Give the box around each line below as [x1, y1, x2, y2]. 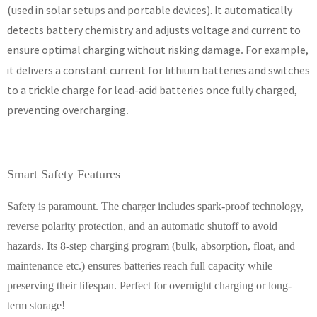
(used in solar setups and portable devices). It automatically [7, 2, 292, 17]
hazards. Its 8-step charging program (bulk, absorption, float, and [7, 239, 295, 252]
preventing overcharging [7, 102, 126, 117]
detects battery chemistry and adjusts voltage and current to [7, 22, 301, 37]
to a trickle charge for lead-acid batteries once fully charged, [7, 82, 297, 97]
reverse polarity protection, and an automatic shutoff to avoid [7, 219, 277, 232]
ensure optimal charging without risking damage [7, 42, 241, 57]
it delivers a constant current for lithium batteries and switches [7, 62, 310, 77]
